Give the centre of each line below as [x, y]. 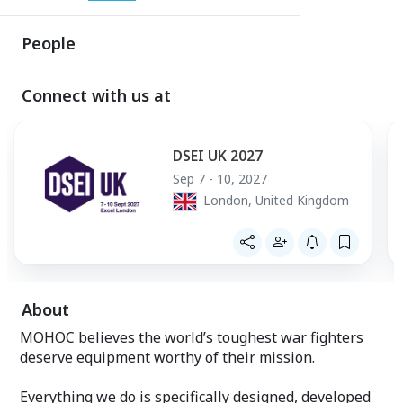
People [49, 44]
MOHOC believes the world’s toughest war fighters [192, 338]
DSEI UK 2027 [218, 156]
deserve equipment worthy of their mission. [167, 358]
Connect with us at [96, 96]
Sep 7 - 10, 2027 [220, 179]
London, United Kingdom [276, 201]
